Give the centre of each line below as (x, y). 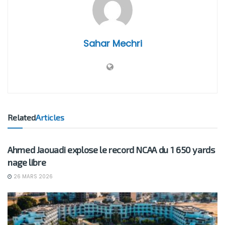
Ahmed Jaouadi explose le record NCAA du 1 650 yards (111, 150)
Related (22, 118)
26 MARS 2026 (32, 177)
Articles (50, 118)
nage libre (27, 162)
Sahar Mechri (113, 44)
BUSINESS (31, 129)
